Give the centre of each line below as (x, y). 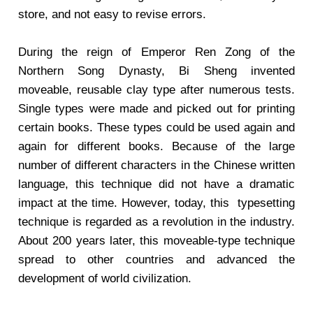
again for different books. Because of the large (156, 146)
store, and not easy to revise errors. (112, 14)
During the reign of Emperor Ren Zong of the (156, 52)
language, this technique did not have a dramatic (156, 184)
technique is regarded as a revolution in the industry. (156, 222)
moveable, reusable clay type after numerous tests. (156, 90)
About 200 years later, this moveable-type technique (156, 241)
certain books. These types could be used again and (156, 128)
